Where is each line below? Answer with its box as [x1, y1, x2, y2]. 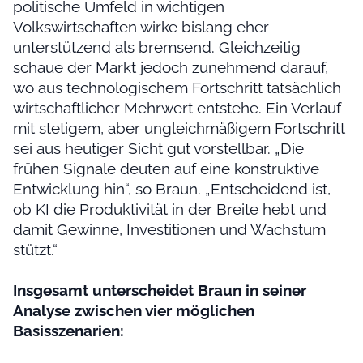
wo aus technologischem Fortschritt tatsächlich [13, 79, 341, 97]
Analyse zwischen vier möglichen [13, 301, 254, 320]
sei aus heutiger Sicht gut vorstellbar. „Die [13, 139, 304, 158]
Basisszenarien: [13, 322, 124, 340]
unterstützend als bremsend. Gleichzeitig [13, 38, 301, 57]
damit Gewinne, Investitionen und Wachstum [13, 220, 326, 239]
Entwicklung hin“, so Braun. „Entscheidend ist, [13, 180, 331, 199]
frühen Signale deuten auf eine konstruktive [13, 160, 319, 178]
